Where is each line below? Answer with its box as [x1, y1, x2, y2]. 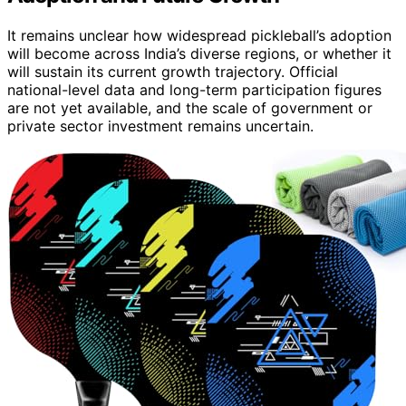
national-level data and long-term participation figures [7, 81, 382, 100]
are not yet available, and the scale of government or [7, 99, 372, 118]
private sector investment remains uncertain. [7, 117, 314, 136]
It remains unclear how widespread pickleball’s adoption [7, 26, 391, 45]
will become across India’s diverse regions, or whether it [7, 44, 391, 63]
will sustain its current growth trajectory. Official [7, 63, 338, 82]
